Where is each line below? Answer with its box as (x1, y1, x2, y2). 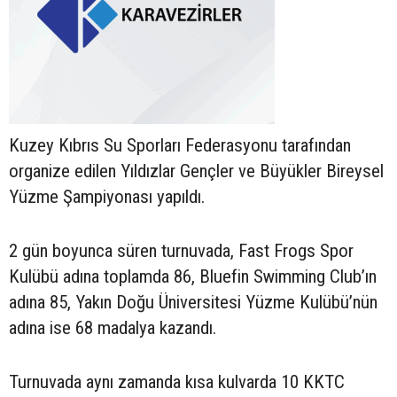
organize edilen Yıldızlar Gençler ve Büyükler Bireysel (9, 160, 384, 182)
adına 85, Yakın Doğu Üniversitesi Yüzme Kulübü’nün (9, 291, 378, 313)
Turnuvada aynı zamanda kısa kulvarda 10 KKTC (9, 370, 345, 393)
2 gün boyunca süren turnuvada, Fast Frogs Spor (9, 239, 354, 261)
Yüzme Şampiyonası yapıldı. (9, 185, 205, 207)
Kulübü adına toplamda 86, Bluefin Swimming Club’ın (9, 265, 377, 287)
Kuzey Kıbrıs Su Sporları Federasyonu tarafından (9, 134, 351, 156)
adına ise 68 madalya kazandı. (9, 316, 216, 339)
